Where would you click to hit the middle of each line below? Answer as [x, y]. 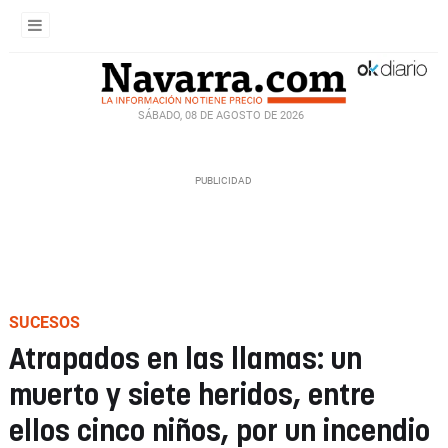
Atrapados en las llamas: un [185, 360]
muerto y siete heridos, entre [192, 396]
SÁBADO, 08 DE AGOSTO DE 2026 [221, 115]
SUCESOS [44, 322]
